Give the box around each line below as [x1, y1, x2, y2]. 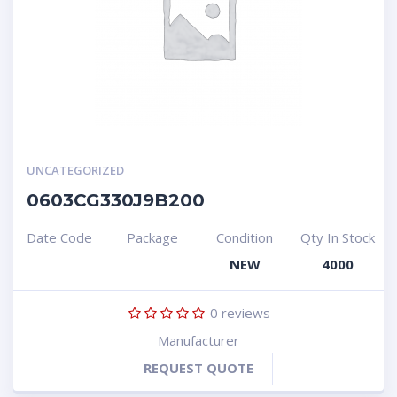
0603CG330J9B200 [27, 190, 205, 211]
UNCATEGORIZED [27, 162, 124, 178]
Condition [216, 229, 274, 246]
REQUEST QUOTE [144, 359, 253, 377]
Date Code [27, 229, 93, 246]
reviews [218, 304, 270, 322]
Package [126, 229, 178, 246]
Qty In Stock [300, 229, 375, 246]
